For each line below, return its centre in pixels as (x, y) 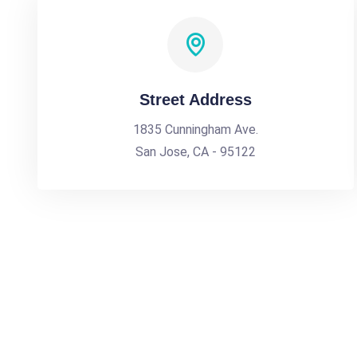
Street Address (195, 100)
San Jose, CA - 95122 (195, 152)
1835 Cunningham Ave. (195, 129)
